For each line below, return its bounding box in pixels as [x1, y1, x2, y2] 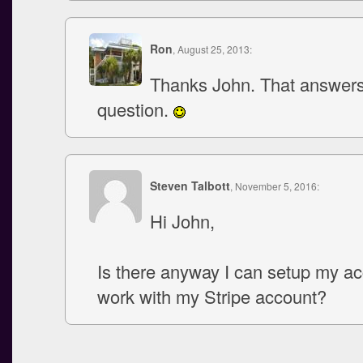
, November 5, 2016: [230, 179, 319, 193]
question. [97, 96, 173, 122]
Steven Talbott [150, 177, 230, 194]
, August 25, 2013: [173, 42, 252, 56]
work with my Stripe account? [97, 284, 327, 309]
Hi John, [150, 208, 215, 233]
